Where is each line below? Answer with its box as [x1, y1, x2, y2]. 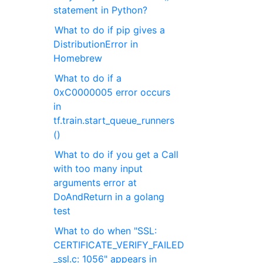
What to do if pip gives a [55, 24, 166, 36]
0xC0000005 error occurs [53, 86, 171, 99]
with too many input [53, 163, 143, 175]
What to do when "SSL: [55, 225, 157, 237]
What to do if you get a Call [55, 149, 179, 161]
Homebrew [53, 52, 103, 65]
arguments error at [53, 177, 137, 189]
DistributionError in [53, 38, 139, 50]
